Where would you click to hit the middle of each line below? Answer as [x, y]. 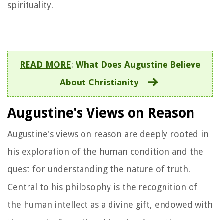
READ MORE [45, 65]
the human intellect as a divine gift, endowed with [110, 205]
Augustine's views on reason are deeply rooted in [108, 134]
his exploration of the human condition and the [105, 152]
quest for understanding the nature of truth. [99, 169]
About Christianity [99, 82]
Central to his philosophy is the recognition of [102, 187]
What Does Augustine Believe [138, 65]
